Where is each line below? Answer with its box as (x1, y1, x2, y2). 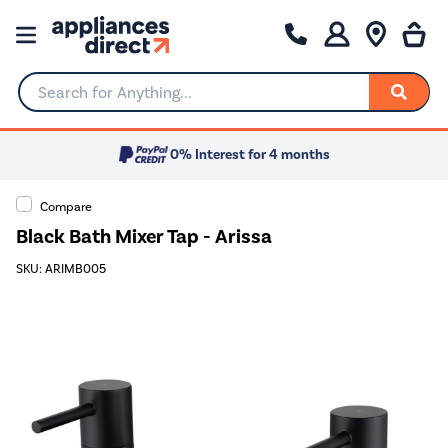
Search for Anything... (19, 91, 170, 109)
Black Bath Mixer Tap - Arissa (16, 223, 272, 249)
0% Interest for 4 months (170, 146, 330, 164)
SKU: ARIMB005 (16, 261, 106, 277)
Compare (40, 198, 92, 214)
